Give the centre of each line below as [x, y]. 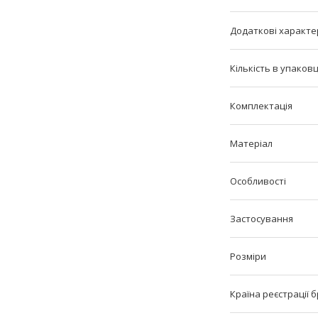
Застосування [262, 218]
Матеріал [251, 143]
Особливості [258, 181]
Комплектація [261, 105]
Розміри [248, 256]
